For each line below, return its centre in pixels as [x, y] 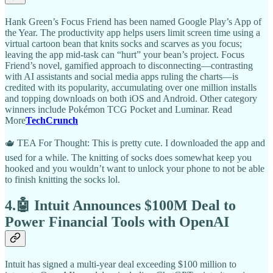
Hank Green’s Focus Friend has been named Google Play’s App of [133, 21]
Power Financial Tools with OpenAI [117, 222]
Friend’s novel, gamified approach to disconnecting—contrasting [129, 65]
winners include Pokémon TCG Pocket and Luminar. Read [119, 109]
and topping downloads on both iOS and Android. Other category [131, 98]
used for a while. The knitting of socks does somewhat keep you [128, 157]
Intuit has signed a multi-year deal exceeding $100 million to [121, 264]
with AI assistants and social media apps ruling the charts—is [122, 76]
